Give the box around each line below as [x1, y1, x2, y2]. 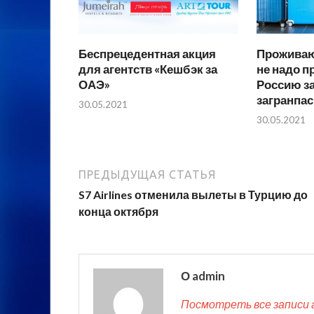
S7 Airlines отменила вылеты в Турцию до [78, 188, 308, 202]
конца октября [78, 205, 158, 219]
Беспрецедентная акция [78, 46, 216, 61]
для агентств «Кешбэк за [78, 61, 217, 76]
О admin [181, 268, 225, 284]
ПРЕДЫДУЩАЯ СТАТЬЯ [78, 168, 216, 182]
